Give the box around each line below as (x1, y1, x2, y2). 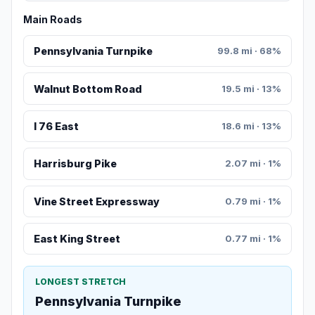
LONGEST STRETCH (35, 276, 126, 288)
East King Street (33, 233, 120, 245)
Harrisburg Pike (33, 157, 117, 170)
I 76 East (33, 120, 79, 133)
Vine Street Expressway (33, 195, 160, 207)
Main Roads (23, 13, 82, 26)
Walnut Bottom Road (33, 82, 142, 95)
